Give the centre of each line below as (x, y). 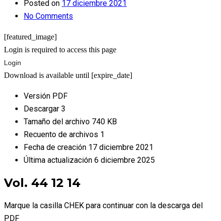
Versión (38, 96)
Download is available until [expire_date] (68, 75)
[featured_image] (30, 37)
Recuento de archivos (62, 134)
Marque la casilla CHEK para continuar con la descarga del (103, 205)
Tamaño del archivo (58, 122)
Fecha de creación (56, 147)
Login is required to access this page (60, 50)
